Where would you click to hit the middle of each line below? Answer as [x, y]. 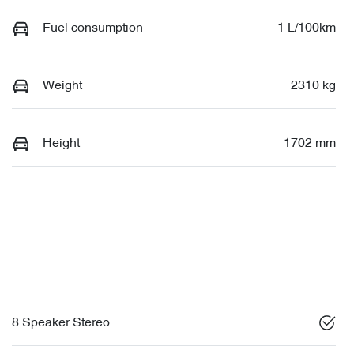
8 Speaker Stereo [61, 323]
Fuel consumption [93, 28]
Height [61, 143]
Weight [62, 86]
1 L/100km [307, 28]
